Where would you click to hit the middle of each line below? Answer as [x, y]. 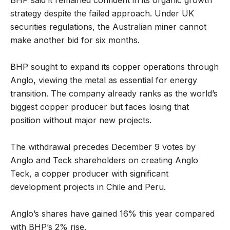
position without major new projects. [81, 120]
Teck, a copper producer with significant [89, 173]
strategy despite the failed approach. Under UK [102, 13]
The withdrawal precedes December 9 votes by [103, 147]
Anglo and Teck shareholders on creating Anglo [104, 160]
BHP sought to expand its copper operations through [114, 66]
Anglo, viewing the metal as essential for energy [104, 80]
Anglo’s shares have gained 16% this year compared [112, 213]
